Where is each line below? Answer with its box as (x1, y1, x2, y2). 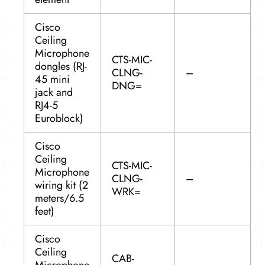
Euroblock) (35, 111, 83, 127)
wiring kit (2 (35, 177, 88, 193)
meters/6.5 (35, 190, 84, 206)
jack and (35, 85, 73, 101)
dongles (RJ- (35, 59, 87, 75)
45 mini (35, 72, 70, 88)
